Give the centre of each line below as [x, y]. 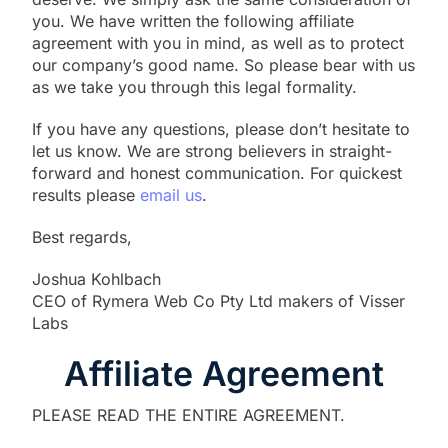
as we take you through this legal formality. [194, 86]
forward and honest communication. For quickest [217, 172]
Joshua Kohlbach [96, 278]
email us [171, 194]
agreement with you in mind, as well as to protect [218, 42]
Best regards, [82, 236]
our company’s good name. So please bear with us [223, 64]
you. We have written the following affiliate [193, 20]
